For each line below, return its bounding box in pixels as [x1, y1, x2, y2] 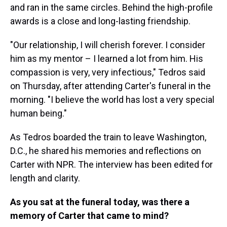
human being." [10, 108, 67, 119]
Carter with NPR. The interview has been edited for [10, 159, 213, 170]
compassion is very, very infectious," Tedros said [10, 67, 205, 78]
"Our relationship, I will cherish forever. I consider [10, 40, 205, 50]
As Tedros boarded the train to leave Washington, [10, 132, 206, 142]
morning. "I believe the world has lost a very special [10, 94, 214, 105]
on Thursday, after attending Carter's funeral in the [10, 81, 211, 91]
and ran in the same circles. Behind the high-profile [10, 2, 213, 13]
